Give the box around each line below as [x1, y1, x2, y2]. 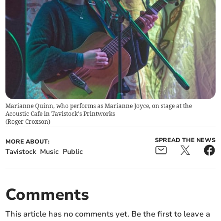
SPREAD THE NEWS [154, 136, 216, 144]
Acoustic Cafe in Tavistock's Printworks [5, 110, 115, 117]
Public [63, 147, 83, 156]
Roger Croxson [7, 117, 49, 125]
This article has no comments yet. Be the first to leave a [5, 208, 211, 220]
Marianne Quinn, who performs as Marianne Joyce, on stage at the [5, 102, 192, 110]
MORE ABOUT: [5, 137, 50, 146]
